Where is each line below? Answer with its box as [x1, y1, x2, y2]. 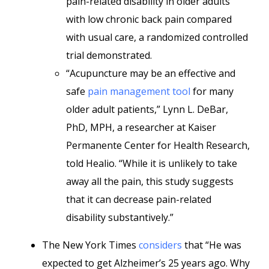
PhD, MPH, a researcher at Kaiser [66, 121, 216, 134]
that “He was [182, 238, 241, 252]
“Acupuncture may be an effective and [66, 67, 235, 80]
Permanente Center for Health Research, [66, 139, 250, 152]
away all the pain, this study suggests [66, 175, 234, 188]
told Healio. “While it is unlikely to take [66, 157, 237, 170]
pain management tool [88, 85, 190, 98]
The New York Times [42, 238, 139, 252]
